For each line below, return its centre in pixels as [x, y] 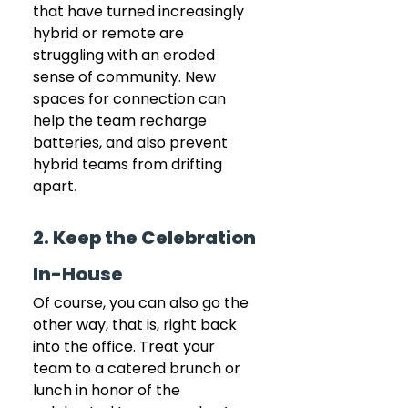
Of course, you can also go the [143, 303]
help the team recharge [122, 121]
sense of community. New [126, 77]
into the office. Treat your [126, 347]
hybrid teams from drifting [129, 165]
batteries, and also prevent [132, 143]
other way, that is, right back [137, 325]
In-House [78, 275]
